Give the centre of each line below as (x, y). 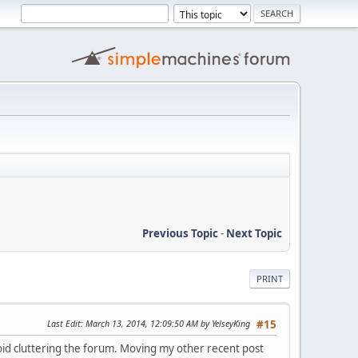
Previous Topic (180, 233)
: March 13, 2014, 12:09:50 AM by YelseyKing (165, 323)
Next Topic (254, 233)
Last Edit (64, 323)
